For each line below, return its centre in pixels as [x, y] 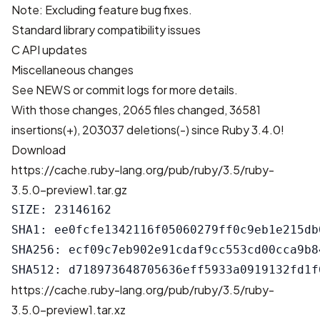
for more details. [194, 90]
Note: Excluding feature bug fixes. [102, 10]
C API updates [49, 50]
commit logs [117, 90]
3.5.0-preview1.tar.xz [69, 310]
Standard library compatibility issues [106, 30]
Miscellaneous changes [72, 70]
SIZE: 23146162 [61, 210]
